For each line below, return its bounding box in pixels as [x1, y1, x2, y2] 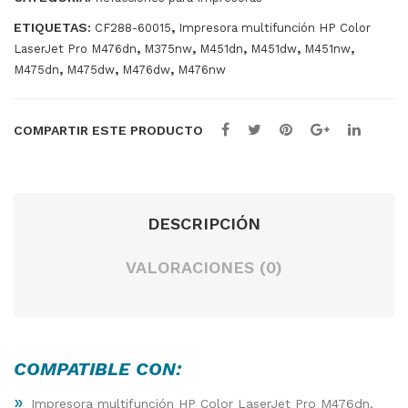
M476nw [178, 63, 226, 77]
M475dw [66, 63, 115, 77]
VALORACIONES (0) [126, 258, 282, 278]
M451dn [199, 42, 243, 56]
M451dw [250, 42, 297, 56]
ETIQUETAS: [14, 20, 95, 36]
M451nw [304, 42, 351, 56]
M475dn [14, 63, 59, 77]
